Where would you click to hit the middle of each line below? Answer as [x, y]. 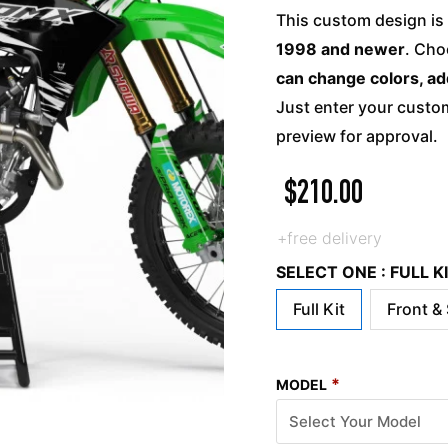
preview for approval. [357, 136]
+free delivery [330, 238]
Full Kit [319, 309]
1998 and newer [341, 49]
